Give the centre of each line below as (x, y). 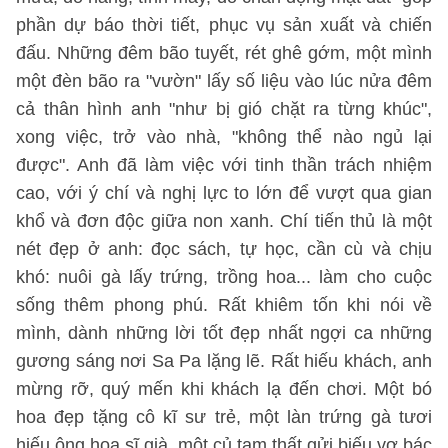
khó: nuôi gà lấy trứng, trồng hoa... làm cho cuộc (224, 277)
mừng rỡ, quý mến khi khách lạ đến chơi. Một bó (224, 389)
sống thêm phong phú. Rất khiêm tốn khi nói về (224, 305)
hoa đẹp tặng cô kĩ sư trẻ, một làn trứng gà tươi (224, 417)
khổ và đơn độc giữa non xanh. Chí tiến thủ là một (224, 221)
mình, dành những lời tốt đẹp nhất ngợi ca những (224, 333)
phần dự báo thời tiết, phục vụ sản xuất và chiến (224, 25)
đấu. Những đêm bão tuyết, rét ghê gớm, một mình (224, 53)
